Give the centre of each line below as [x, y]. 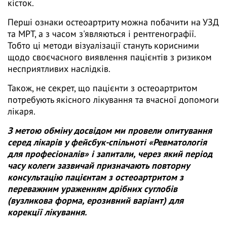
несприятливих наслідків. [64, 69]
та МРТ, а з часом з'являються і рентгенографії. [102, 34]
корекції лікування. [47, 212]
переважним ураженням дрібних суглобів [92, 189]
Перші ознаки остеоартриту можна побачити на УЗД [113, 22]
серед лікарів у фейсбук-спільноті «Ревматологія [107, 142]
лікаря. [23, 111]
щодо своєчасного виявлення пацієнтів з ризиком [110, 57]
